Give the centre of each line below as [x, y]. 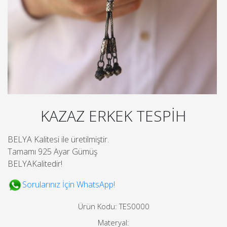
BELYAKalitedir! [35, 164]
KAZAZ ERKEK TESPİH [113, 116]
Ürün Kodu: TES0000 [113, 206]
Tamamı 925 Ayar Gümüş [52, 152]
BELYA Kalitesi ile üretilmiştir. [58, 140]
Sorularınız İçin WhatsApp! [69, 185]
